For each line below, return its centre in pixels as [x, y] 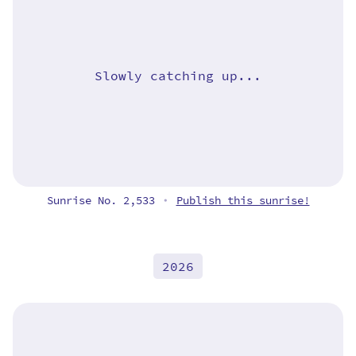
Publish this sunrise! [243, 200]
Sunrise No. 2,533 [104, 200]
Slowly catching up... [178, 75]
